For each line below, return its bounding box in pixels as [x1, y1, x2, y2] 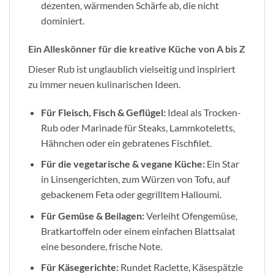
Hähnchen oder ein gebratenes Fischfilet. [40, 136, 212, 149]
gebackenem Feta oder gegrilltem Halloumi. [40, 188, 221, 201]
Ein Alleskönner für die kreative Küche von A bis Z [28, 42, 245, 54]
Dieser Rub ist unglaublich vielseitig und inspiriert [28, 62, 235, 75]
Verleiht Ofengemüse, [144, 209, 237, 221]
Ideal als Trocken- [165, 106, 241, 118]
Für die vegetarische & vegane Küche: [40, 158, 205, 170]
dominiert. [40, 15, 84, 27]
